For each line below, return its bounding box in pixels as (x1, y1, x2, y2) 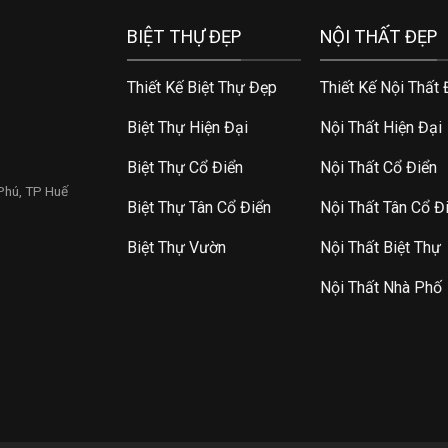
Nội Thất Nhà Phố (320, 277, 443, 297)
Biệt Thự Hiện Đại (126, 117, 248, 137)
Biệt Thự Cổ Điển (126, 157, 243, 177)
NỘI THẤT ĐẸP (320, 26, 438, 48)
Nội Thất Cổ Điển (320, 157, 438, 177)
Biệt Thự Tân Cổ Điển (126, 197, 271, 217)
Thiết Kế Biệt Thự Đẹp (126, 77, 277, 97)
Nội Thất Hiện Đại (320, 117, 443, 137)
